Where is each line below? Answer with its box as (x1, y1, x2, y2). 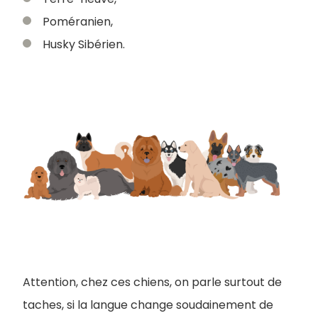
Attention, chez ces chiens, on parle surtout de (23, 274, 282, 291)
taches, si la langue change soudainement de (23, 297, 273, 314)
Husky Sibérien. (43, 36, 125, 53)
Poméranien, (43, 13, 113, 31)
